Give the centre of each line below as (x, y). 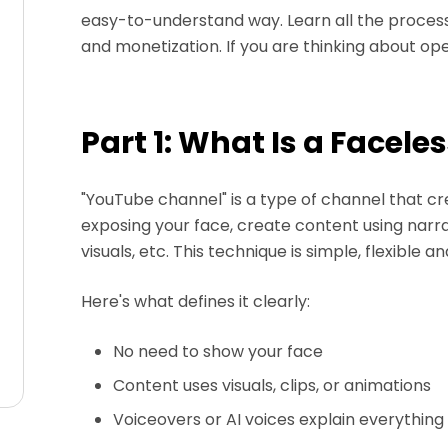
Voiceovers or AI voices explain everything (279, 419)
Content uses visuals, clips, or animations (272, 385)
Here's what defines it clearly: (196, 301)
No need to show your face (218, 351)
